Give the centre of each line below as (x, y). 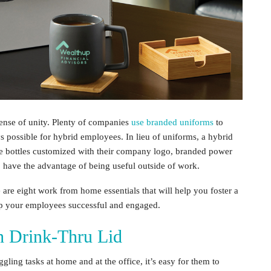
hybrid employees (87, 136)
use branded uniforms (172, 122)
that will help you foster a (190, 190)
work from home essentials (90, 190)
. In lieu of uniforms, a (165, 136)
